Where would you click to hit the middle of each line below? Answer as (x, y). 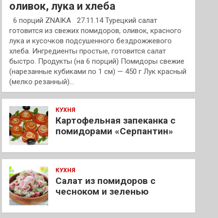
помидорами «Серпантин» (115, 131)
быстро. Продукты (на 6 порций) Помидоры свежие (97, 61)
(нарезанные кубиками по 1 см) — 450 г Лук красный (98, 72)
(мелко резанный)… (42, 82)
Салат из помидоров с (106, 181)
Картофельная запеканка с (116, 120)
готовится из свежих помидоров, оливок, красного (96, 31)
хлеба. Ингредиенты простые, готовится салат (88, 51)
